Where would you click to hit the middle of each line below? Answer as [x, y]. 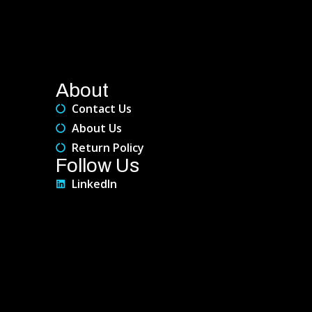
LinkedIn [94, 184]
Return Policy [108, 147]
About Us [96, 128]
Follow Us [97, 165]
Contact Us [101, 108]
